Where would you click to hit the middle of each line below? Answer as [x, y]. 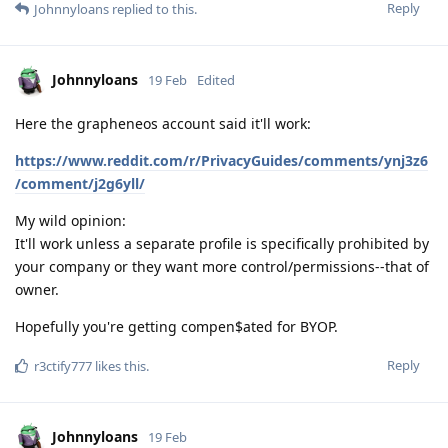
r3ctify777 [63, 365]
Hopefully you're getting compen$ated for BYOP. [176, 326]
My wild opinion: [70, 220]
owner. [37, 289]
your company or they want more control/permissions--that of [222, 266]
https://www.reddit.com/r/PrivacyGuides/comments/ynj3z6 [221, 160]
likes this [119, 365]
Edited [216, 79]
